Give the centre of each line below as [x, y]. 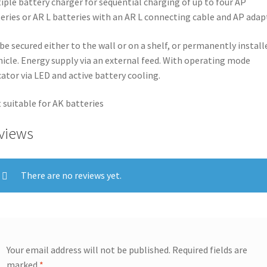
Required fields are [210, 249]
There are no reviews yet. [72, 175]
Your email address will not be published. [89, 249]
